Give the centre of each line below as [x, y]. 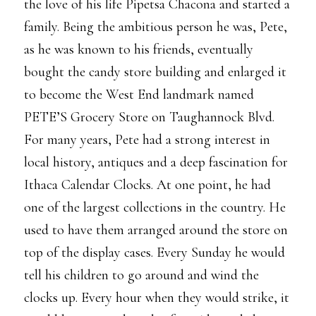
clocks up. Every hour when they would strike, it [157, 298]
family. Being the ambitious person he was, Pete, [156, 27]
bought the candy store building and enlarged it [155, 72]
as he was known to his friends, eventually [139, 49]
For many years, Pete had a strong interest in [147, 140]
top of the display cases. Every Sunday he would [154, 253]
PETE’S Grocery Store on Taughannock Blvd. [149, 117]
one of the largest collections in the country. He [155, 207]
